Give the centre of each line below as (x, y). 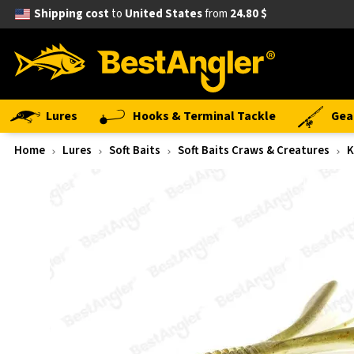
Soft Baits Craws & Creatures (254, 151)
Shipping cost (71, 14)
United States (163, 14)
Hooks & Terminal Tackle (204, 116)
